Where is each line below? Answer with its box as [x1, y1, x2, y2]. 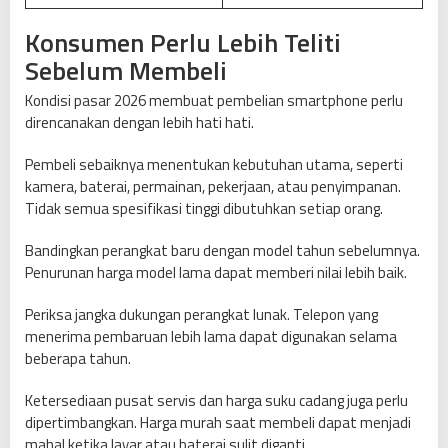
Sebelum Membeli [25, 51, 227, 91]
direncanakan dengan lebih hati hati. [25, 111, 254, 135]
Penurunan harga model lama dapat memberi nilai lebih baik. [25, 261, 407, 285]
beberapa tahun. [25, 347, 131, 371]
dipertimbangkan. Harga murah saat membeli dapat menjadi [25, 411, 411, 435]
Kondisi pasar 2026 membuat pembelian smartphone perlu [25, 89, 403, 113]
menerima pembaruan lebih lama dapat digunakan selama [25, 325, 397, 349]
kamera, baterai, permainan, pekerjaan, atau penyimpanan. [25, 175, 401, 199]
